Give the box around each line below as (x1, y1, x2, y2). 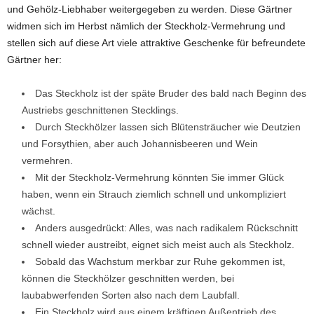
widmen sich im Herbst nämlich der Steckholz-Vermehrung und (7, 20, 285, 32)
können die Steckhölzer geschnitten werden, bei (22, 273, 234, 285)
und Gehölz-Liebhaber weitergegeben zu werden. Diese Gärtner (7, 4, 292, 15)
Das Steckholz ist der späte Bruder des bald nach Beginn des (35, 88, 306, 100)
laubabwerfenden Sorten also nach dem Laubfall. (22, 289, 240, 301)
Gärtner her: (7, 54, 62, 66)
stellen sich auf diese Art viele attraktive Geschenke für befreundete (7, 37, 306, 49)
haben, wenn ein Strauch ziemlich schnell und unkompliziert (22, 189, 286, 200)
